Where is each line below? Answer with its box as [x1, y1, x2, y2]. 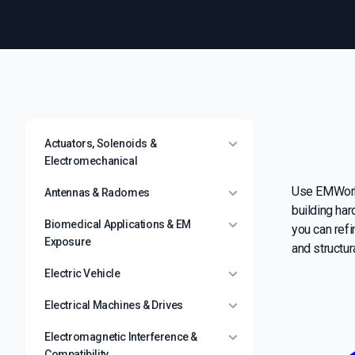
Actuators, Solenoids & [44, 137, 157, 150]
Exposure [44, 235, 91, 248]
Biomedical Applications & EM [44, 218, 191, 231]
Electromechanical [44, 155, 138, 167]
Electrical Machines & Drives [44, 299, 183, 311]
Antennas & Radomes [44, 186, 150, 199]
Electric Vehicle [44, 267, 120, 280]
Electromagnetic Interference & [44, 330, 198, 343]
